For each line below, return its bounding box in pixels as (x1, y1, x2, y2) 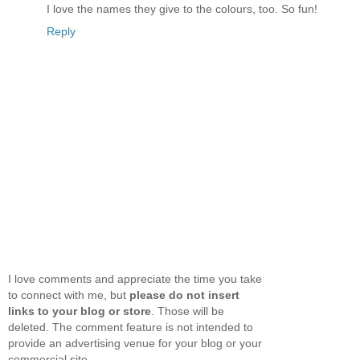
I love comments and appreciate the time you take (8, 272, 262, 285)
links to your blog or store (8, 305, 151, 317)
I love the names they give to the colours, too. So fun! (47, 2, 317, 16)
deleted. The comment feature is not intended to (8, 321, 253, 333)
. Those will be (151, 305, 224, 317)
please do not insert (129, 288, 239, 301)
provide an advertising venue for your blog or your (8, 337, 262, 350)
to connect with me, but (8, 288, 129, 301)
